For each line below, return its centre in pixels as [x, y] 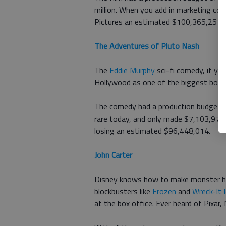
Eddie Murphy [132, 70]
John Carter [113, 155]
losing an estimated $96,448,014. [152, 131]
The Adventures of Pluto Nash [147, 46]
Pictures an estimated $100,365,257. [159, 22]
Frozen [164, 191]
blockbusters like [123, 191]
